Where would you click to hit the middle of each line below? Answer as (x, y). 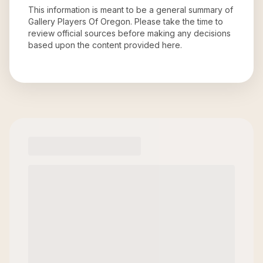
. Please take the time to (177, 21)
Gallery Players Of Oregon (79, 21)
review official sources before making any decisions (129, 33)
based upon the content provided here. (105, 45)
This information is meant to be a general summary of (131, 10)
